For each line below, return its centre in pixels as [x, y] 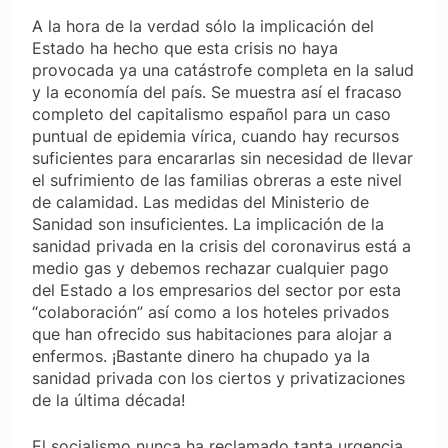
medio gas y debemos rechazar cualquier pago [210, 267]
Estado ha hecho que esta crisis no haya [185, 47]
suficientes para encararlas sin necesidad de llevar [222, 157]
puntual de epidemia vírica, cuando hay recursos [215, 135]
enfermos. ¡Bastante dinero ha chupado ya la [201, 355]
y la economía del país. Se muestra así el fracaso [217, 91]
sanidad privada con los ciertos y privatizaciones [218, 377]
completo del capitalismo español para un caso [211, 113]
